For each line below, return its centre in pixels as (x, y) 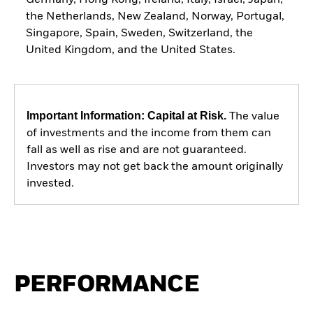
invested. (50, 183)
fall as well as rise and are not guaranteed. (136, 150)
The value (253, 116)
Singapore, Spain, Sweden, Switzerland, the (139, 33)
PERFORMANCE (107, 285)
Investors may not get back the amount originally (154, 167)
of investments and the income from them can (148, 133)
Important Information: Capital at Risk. (126, 115)
